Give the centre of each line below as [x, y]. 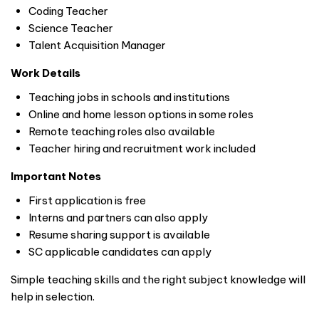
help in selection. [53, 297]
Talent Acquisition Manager [97, 46]
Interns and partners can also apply [118, 218]
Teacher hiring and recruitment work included [142, 149]
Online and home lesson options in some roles [141, 115]
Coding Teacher [68, 11]
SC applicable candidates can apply [120, 252]
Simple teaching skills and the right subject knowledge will [158, 280]
